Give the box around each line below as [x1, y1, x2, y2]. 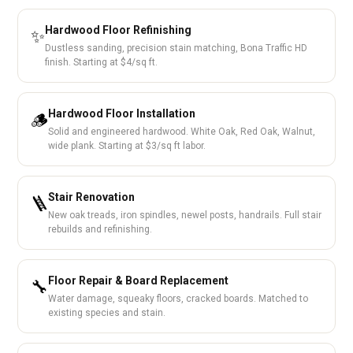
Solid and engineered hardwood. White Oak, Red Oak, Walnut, [48, 126, 316, 137]
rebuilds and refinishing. [48, 224, 153, 235]
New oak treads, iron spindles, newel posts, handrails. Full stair [48, 210, 322, 221]
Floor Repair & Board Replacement [48, 274, 229, 287]
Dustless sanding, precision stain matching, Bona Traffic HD [45, 43, 308, 54]
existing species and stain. [48, 307, 166, 318]
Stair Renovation [48, 191, 136, 203]
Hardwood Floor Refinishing [45, 24, 192, 36]
